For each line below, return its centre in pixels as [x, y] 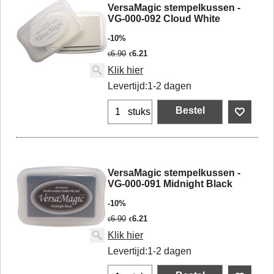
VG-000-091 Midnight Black [170, 183]
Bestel [190, 111]
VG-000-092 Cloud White [164, 19]
